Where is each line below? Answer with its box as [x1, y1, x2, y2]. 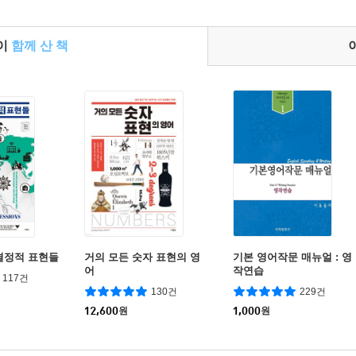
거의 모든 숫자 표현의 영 [84, 251, 200, 264]
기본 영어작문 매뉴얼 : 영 [233, 251, 352, 264]
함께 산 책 [11, 39, 68, 53]
